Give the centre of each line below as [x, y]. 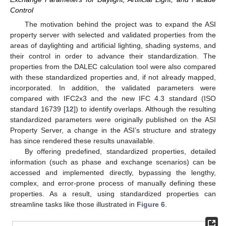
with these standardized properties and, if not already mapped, [113, 77]
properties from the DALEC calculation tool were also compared [113, 67]
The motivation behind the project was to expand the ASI [120, 24]
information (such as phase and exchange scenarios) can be [113, 162]
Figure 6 [151, 205]
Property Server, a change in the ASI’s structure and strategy [113, 130]
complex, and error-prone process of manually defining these [113, 183]
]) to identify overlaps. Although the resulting [145, 109]
